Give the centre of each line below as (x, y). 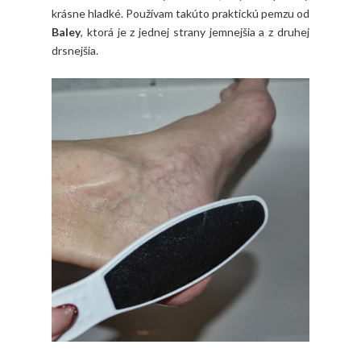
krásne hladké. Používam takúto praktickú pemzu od (180, 14)
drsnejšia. (75, 51)
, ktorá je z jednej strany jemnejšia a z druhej (195, 32)
